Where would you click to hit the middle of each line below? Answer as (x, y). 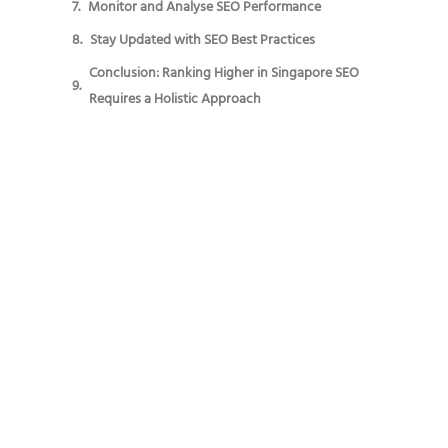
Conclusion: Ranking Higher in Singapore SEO (224, 74)
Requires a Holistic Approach (175, 100)
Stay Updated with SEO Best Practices (202, 41)
